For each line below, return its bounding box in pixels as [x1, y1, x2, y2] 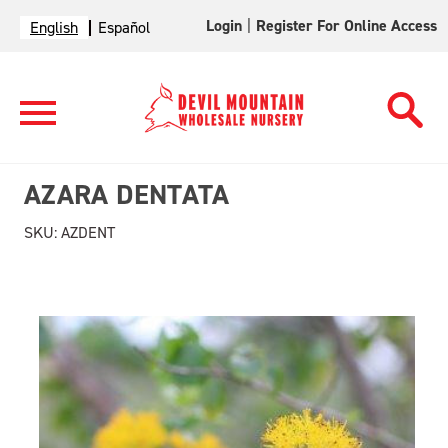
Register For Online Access [256, 15, 438, 36]
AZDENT [57, 222, 115, 243]
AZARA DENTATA [24, 176, 230, 213]
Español [98, 17, 150, 38]
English [30, 17, 78, 38]
